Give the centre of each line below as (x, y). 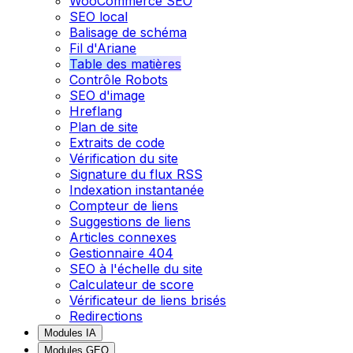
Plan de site (104, 126)
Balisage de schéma (128, 32)
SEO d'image (107, 95)
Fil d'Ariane (103, 48)
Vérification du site (124, 158)
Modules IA (70, 333)
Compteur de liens (124, 205)
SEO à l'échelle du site (136, 268)
